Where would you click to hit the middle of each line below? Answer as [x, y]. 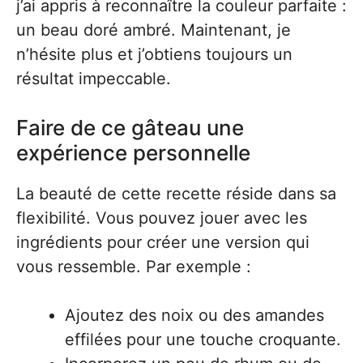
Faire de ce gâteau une [130, 128]
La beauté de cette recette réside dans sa [176, 194]
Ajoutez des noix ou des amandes [194, 316]
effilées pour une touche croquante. [203, 340]
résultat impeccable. [94, 79]
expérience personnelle [133, 153]
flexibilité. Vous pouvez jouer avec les [162, 218]
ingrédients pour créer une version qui [163, 243]
